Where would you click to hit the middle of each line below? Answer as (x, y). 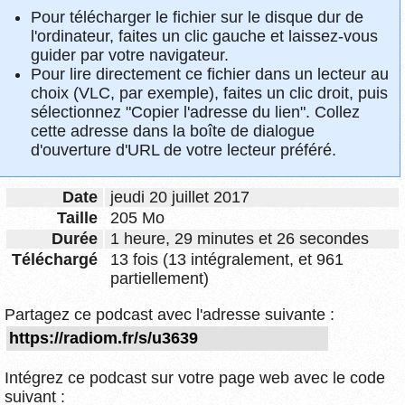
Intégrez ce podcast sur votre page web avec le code (195, 377)
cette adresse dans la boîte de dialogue (173, 132)
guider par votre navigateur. (130, 56)
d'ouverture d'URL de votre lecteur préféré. (184, 151)
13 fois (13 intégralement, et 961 (227, 259)
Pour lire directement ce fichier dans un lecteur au (210, 75)
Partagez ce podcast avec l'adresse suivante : (170, 315)
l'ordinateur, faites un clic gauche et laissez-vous (204, 37)
